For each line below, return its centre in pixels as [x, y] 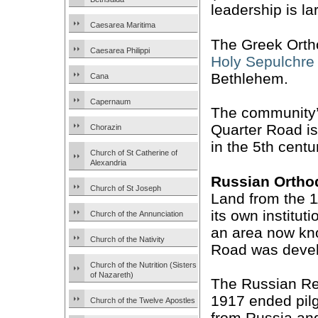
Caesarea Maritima [123, 25]
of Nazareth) [112, 275]
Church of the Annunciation [137, 214]
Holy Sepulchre [263, 61]
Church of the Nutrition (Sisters [143, 265]
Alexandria [108, 163]
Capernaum [110, 102]
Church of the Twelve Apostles [143, 300]
